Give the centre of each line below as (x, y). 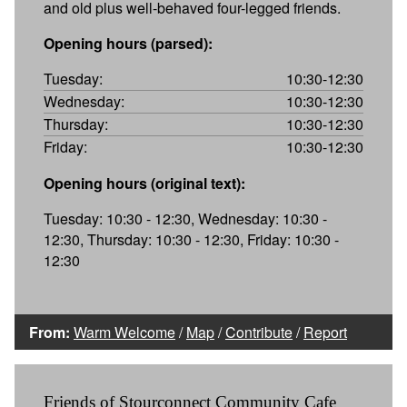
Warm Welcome (124, 332)
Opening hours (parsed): (128, 43)
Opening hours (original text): (144, 183)
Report (325, 332)
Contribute (259, 332)
